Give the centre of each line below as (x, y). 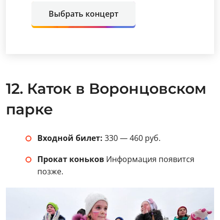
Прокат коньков (71, 159)
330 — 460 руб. (132, 138)
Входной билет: (70, 138)
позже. (50, 171)
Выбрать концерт (83, 14)
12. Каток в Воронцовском (106, 88)
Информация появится (149, 159)
